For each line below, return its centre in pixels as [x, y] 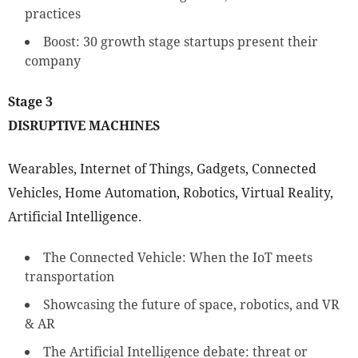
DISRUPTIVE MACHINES [84, 126]
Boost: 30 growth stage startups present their [181, 42]
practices [53, 14]
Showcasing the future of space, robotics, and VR [191, 305]
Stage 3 [30, 102]
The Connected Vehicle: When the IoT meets [178, 258]
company [53, 61]
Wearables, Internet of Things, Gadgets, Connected [162, 169]
